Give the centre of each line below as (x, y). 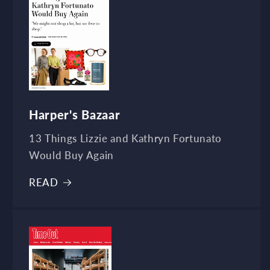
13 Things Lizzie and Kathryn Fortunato (126, 139)
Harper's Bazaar (75, 115)
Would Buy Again (71, 156)
